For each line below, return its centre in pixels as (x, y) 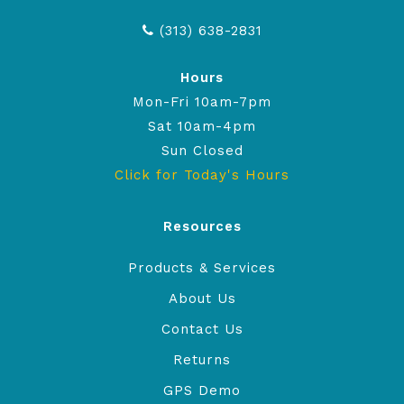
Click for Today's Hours (202, 175)
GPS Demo (202, 391)
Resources (202, 227)
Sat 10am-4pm (202, 127)
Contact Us (202, 330)
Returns (202, 360)
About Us (202, 299)
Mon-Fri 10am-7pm (202, 102)
